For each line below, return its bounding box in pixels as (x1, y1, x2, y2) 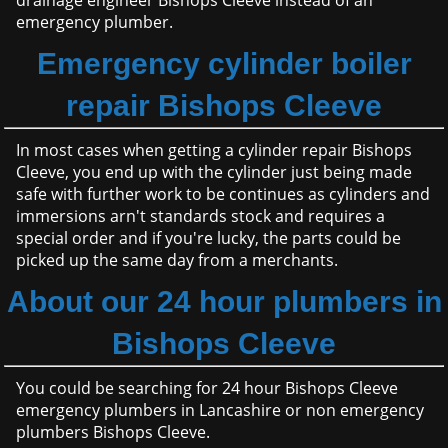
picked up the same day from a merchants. (16, 249, 339, 272)
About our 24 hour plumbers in (6, 285, 442, 319)
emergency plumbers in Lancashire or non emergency (16, 399, 425, 422)
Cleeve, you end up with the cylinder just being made (16, 161, 413, 184)
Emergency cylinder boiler (36, 47, 412, 81)
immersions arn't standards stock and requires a (16, 205, 386, 228)
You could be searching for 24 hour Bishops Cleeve (16, 377, 399, 400)
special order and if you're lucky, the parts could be (16, 227, 402, 250)
